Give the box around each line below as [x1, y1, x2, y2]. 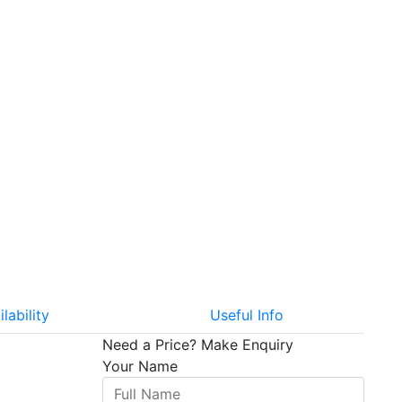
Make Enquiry [200, 336, 293, 354]
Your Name [101, 357, 178, 376]
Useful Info [210, 306, 284, 325]
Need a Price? [101, 336, 201, 354]
